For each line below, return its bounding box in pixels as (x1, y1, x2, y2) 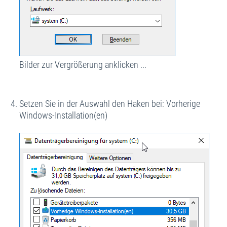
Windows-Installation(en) (19, 110, 107, 121)
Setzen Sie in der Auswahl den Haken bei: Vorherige (19, 98, 200, 109)
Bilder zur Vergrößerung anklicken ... (19, 59, 146, 70)
